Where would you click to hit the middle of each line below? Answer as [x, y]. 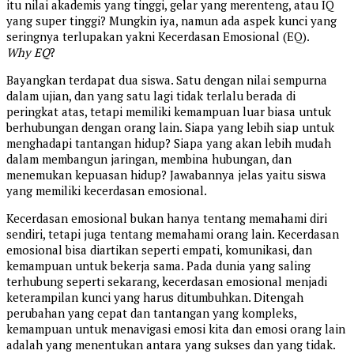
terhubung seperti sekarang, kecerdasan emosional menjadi [167, 282]
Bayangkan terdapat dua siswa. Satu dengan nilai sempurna [167, 80]
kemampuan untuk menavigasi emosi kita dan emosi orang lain [176, 329]
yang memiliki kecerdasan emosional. [107, 191]
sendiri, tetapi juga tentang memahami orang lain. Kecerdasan [173, 234]
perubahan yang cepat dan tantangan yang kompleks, [151, 313]
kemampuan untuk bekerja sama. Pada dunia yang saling [158, 266]
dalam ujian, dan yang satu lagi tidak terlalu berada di [151, 96]
